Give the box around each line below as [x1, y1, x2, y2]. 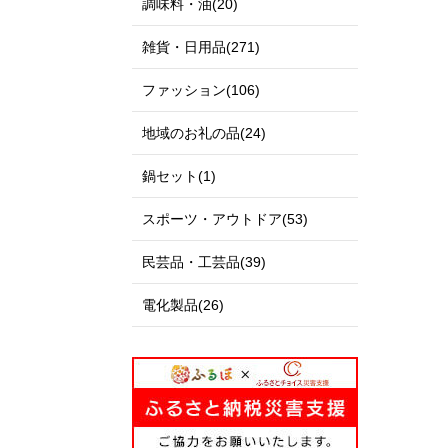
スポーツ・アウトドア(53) [142, 211, 308, 227]
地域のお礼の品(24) [142, 125, 266, 141]
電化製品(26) [142, 297, 224, 313]
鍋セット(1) [142, 168, 216, 184]
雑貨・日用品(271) [142, 39, 260, 55]
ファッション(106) [142, 82, 260, 98]
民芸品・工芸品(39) [142, 254, 266, 270]
